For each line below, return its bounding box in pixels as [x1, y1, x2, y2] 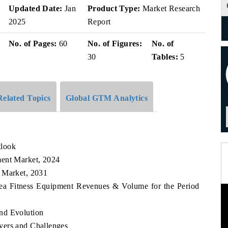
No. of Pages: [9, 39, 57, 48]
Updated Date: [9, 4, 63, 13]
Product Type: [88, 4, 140, 13]
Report [88, 17, 111, 26]
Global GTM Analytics [65, 93, 148, 102]
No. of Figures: [88, 39, 142, 48]
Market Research [140, 4, 201, 13]
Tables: [152, 52, 178, 61]
